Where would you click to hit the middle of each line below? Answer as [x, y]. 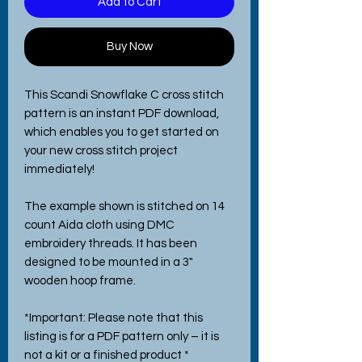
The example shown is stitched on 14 [124, 206]
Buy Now [129, 46]
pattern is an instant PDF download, [122, 113]
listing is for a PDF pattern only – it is [122, 336]
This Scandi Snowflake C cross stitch [124, 95]
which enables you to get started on [122, 132]
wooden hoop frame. [80, 280]
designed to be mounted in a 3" [109, 262]
